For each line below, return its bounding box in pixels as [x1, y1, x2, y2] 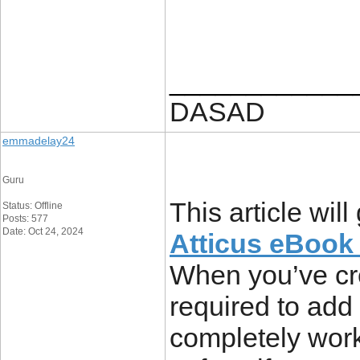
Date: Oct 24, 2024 [2, 226, 84, 237]
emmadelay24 [2, 134, 75, 147]
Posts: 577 [2, 213, 48, 224]
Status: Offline [2, 200, 63, 211]
